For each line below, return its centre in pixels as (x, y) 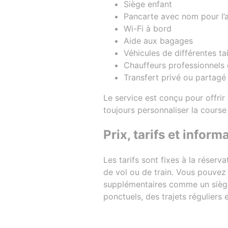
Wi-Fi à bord (148, 29)
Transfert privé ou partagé (175, 78)
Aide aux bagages (158, 41)
